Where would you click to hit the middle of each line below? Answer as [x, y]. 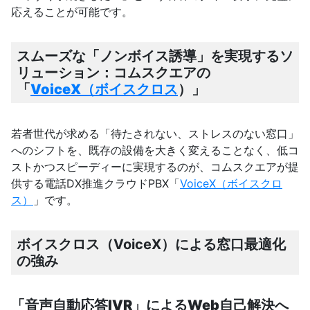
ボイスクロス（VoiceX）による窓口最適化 [151, 245]
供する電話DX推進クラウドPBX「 [95, 184]
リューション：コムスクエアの [113, 73]
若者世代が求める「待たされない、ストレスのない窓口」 [155, 134]
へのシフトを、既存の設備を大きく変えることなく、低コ [155, 151]
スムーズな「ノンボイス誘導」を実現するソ [155, 56]
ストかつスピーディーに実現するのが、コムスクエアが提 [155, 167]
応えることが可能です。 [72, 12]
